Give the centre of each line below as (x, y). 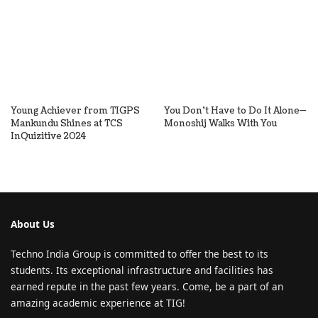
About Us (33, 224)
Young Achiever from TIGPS (75, 111)
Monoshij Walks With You (220, 124)
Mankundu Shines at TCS (67, 124)
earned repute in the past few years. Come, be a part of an (147, 286)
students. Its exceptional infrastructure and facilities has (142, 270)
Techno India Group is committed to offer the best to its (139, 254)
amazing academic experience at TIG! (98, 303)
